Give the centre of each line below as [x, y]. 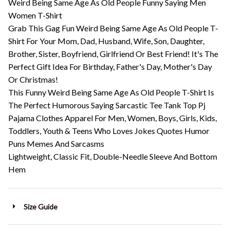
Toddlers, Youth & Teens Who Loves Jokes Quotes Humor [109, 131]
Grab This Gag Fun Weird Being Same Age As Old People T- [113, 28]
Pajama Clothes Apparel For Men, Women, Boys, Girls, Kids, [112, 118]
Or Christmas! [33, 80]
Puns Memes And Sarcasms [56, 144]
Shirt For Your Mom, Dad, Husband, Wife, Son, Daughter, [106, 41]
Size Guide [40, 206]
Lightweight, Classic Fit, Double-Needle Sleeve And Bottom [113, 157]
